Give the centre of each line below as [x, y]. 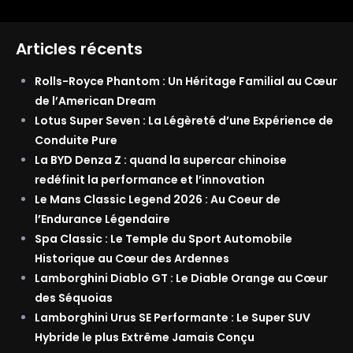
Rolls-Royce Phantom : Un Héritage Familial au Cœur [186, 82]
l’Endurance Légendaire [102, 219]
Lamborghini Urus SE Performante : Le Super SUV [173, 318]
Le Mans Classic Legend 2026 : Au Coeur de [158, 200]
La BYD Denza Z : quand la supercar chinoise [161, 160]
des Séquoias [74, 298]
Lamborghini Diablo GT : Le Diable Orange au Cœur [181, 279]
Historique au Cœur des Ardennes [132, 259]
